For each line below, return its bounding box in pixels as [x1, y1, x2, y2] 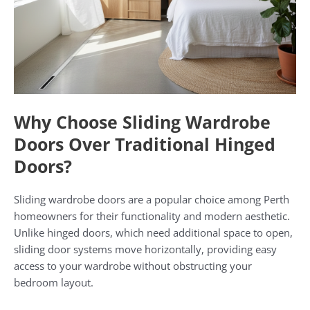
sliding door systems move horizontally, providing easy [14, 241, 277, 256]
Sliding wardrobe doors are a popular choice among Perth [14, 192, 289, 206]
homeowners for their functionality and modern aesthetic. [14, 208, 290, 223]
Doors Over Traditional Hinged [14, 131, 275, 156]
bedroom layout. [14, 275, 93, 289]
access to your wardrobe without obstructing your [14, 258, 252, 273]
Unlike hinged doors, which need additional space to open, [14, 225, 293, 239]
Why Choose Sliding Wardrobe [14, 109, 271, 134]
